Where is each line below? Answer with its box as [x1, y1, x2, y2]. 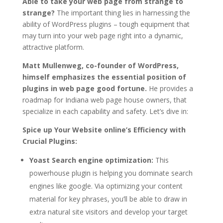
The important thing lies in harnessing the [54, 7, 190, 17]
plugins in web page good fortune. [22, 83, 147, 93]
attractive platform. [22, 42, 84, 52]
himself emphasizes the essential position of [22, 72, 186, 82]
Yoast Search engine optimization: [29, 155, 153, 165]
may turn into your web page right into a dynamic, [22, 30, 183, 40]
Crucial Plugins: [22, 136, 77, 146]
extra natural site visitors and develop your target [29, 207, 188, 217]
